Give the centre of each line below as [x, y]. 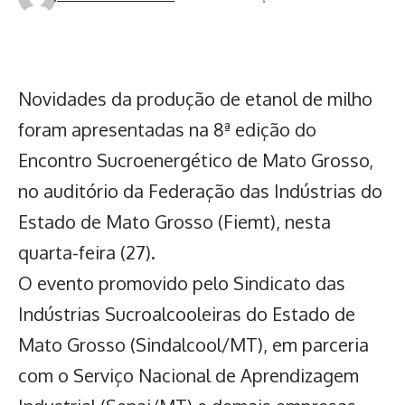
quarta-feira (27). [87, 253]
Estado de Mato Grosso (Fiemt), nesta [174, 222]
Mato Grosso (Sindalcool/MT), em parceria [193, 345]
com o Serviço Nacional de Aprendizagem [188, 376]
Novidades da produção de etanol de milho [195, 99]
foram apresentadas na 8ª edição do [167, 130]
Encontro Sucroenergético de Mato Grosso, [196, 160]
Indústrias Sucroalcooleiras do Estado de [187, 314]
